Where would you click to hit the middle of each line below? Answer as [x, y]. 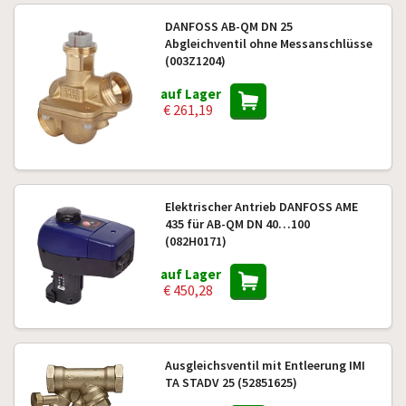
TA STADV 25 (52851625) [231, 382]
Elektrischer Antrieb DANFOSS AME [261, 207]
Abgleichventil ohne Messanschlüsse [268, 43]
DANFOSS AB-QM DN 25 [228, 26]
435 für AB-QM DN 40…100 [237, 224]
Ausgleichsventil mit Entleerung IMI [265, 365]
